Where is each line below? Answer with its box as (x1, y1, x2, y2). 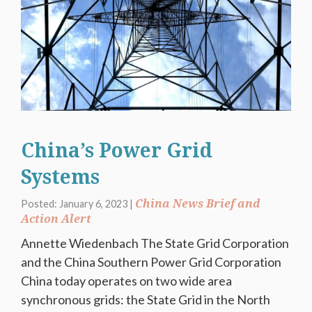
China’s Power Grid (21, 139, 212, 163)
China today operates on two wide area (21, 272, 232, 288)
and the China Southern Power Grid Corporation (21, 253, 286, 270)
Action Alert (21, 212, 91, 226)
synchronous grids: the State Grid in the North (21, 291, 270, 307)
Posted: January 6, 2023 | (21, 197, 135, 210)
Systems (21, 166, 100, 189)
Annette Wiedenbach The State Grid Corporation (21, 235, 289, 251)
